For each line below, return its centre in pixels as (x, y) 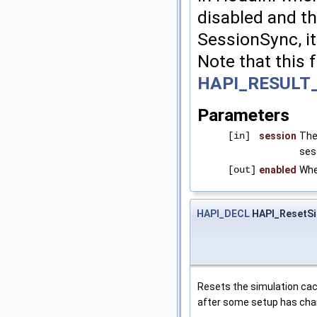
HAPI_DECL (223, 214)
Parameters (243, 115)
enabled (278, 170)
